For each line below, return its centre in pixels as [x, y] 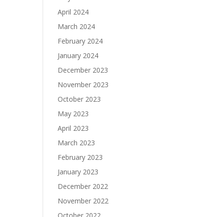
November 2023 [83, 85]
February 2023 [80, 157]
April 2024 [73, 12]
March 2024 [77, 26]
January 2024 [78, 55]
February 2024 [80, 41]
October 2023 [79, 99]
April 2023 [73, 128]
